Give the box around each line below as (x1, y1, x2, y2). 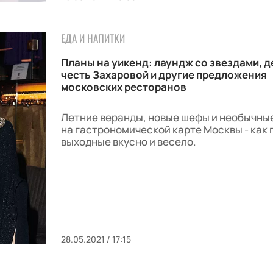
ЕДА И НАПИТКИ (60, 30, 125, 46)
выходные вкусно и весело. (60, 134, 196, 149)
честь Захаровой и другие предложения (60, 67, 267, 82)
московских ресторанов (60, 79, 186, 94)
